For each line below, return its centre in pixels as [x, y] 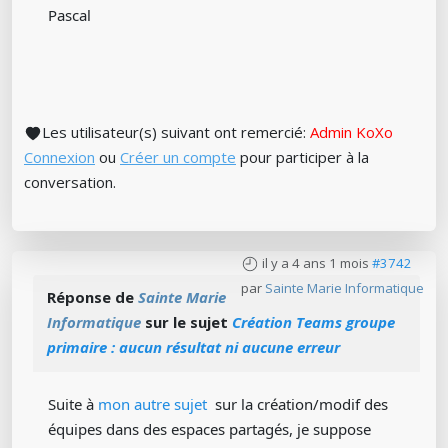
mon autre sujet [152, 404]
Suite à [73, 404]
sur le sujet [186, 322]
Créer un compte [178, 157]
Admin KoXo [351, 132]
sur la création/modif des [297, 404]
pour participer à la [302, 157]
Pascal [69, 15]
